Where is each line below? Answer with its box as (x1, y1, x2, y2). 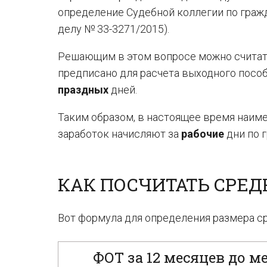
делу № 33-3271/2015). (58, 23, 169, 35)
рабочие (181, 128, 224, 140)
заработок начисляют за (58, 128, 181, 140)
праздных (58, 83, 108, 96)
